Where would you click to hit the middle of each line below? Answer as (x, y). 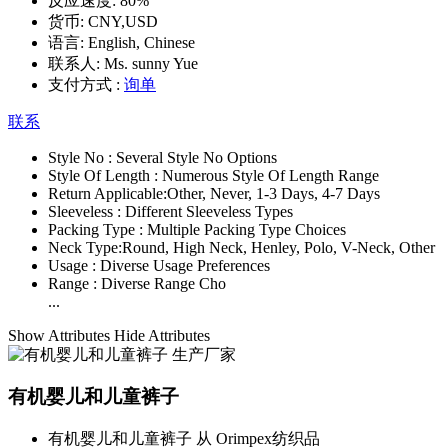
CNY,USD (121, 21)
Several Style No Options (196, 157)
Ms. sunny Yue (149, 63)
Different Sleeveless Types (209, 211)
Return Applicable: (107, 193)
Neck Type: (85, 247)
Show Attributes (61, 335)
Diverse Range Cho (163, 283)
